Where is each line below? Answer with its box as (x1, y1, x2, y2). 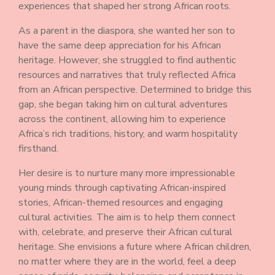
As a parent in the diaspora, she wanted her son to (18, 24, 235, 37)
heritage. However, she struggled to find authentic (18, 53, 236, 67)
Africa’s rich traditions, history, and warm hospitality (18, 127, 238, 141)
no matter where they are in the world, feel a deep (18, 255, 236, 268)
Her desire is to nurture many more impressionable (18, 166, 235, 180)
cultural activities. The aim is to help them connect (18, 211, 236, 224)
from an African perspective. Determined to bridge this (18, 83, 252, 96)
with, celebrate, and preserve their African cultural (18, 225, 233, 239)
